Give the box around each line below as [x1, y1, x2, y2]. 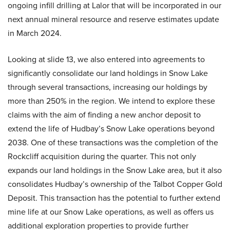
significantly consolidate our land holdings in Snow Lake [8, 67, 208, 80]
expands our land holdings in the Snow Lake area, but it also [8, 164, 222, 177]
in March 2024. [8, 27, 62, 40]
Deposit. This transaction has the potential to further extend [8, 192, 220, 204]
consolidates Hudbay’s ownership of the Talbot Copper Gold [8, 178, 222, 190]
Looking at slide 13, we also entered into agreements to [8, 53, 205, 66]
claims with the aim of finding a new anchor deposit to [8, 109, 201, 121]
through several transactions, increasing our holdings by [8, 81, 207, 93]
